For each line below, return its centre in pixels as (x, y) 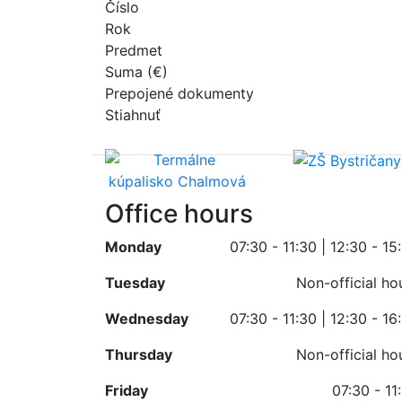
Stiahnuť (133, 114)
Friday (127, 390)
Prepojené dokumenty (179, 93)
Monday (133, 246)
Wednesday (147, 318)
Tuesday (135, 282)
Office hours (179, 213)
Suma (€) (136, 71)
